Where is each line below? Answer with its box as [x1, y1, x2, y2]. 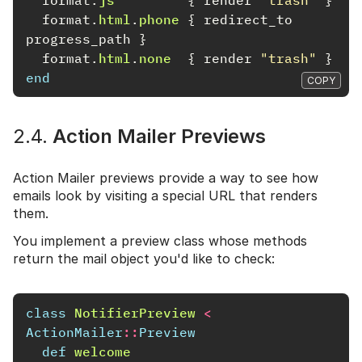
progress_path [26, 30, 131, 47]
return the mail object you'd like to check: [13, 250, 275, 267]
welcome [74, 343, 131, 360]
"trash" [260, 49, 317, 66]
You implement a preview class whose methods [13, 232, 307, 249]
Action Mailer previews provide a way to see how [13, 169, 318, 186]
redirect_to [204, 11, 293, 27]
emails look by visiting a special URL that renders [13, 187, 318, 204]
